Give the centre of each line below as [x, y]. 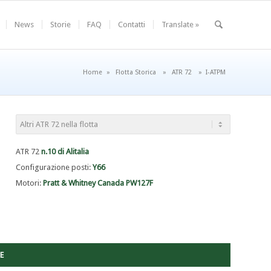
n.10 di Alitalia [65, 152]
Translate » [180, 24]
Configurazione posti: [54, 168]
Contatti [131, 24]
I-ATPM [216, 73]
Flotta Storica [136, 73]
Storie [60, 24]
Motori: [30, 183]
